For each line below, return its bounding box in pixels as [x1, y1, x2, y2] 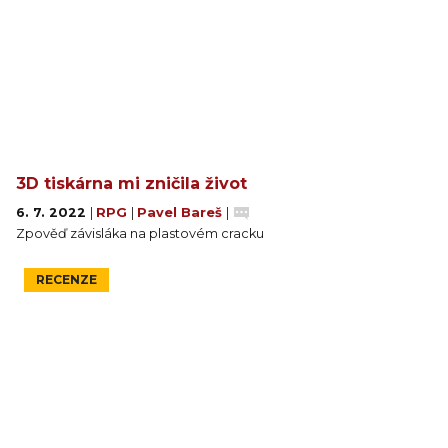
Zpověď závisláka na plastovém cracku [16, 225, 264, 241]
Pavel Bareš [137, 204, 226, 220]
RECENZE [36, 271, 97, 287]
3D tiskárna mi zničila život [16, 173, 247, 193]
